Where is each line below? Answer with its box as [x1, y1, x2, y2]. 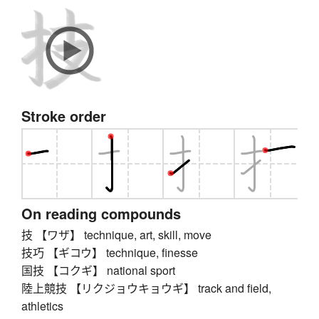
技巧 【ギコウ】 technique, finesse [21, 244, 198, 261]
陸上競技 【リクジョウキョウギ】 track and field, [21, 280, 271, 297]
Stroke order [21, 105, 106, 127]
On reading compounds [21, 203, 181, 224]
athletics [21, 298, 63, 315]
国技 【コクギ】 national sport [21, 262, 175, 279]
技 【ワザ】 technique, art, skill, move [21, 226, 211, 244]
